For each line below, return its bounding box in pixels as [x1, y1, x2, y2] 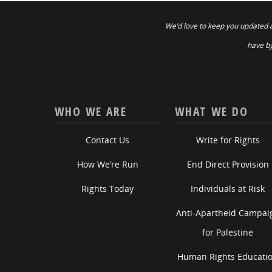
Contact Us [86, 134, 130, 146]
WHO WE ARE [55, 103, 127, 120]
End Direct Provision [186, 158, 269, 171]
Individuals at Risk [191, 183, 265, 195]
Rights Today [81, 183, 134, 195]
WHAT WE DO [174, 103, 248, 120]
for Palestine [202, 226, 254, 239]
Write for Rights [195, 134, 260, 146]
